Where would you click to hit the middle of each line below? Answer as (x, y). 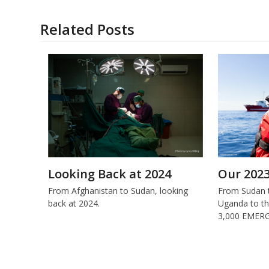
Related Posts (88, 29)
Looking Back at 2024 (109, 174)
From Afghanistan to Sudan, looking (118, 190)
